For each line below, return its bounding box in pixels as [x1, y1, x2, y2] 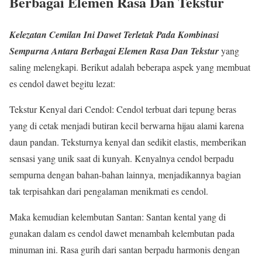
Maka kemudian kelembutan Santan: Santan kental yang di [9, 210, 226, 223]
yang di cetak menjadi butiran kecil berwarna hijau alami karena [9, 119, 244, 132]
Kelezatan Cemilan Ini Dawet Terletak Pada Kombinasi [9, 27, 219, 41]
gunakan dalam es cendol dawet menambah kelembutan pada [9, 226, 235, 239]
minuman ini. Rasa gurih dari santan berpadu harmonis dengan [9, 243, 240, 256]
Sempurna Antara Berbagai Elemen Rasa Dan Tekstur [9, 44, 219, 57]
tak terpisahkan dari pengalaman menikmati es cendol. [9, 184, 208, 197]
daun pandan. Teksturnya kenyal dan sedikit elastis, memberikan [9, 135, 246, 148]
